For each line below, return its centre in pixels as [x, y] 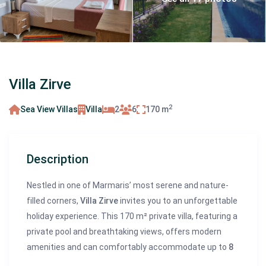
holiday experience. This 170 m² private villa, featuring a [132, 216]
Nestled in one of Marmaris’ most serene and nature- [128, 186]
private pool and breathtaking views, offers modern [124, 232]
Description [58, 159]
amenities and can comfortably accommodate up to [128, 247]
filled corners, [54, 201]
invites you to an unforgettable [178, 201]
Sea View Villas [49, 110]
